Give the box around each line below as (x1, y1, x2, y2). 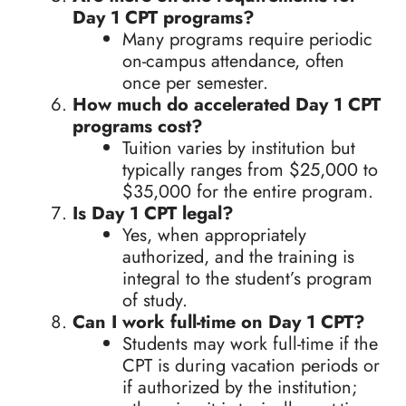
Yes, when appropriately (122, 222, 306, 249)
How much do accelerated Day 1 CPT (72, 92, 381, 119)
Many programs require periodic (122, 26, 372, 53)
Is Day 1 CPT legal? (72, 200, 234, 227)
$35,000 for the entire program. (122, 179, 373, 206)
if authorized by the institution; (122, 374, 358, 401)
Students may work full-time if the (122, 331, 378, 358)
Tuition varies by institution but (122, 135, 355, 162)
